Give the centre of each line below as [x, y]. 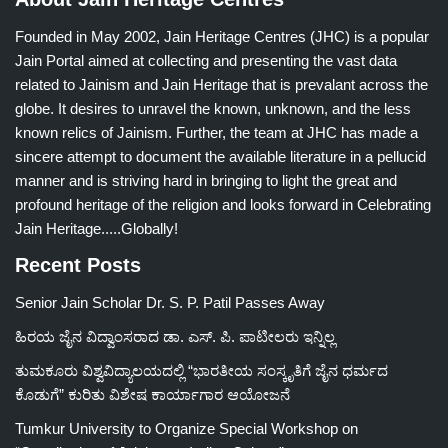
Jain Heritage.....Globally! [96, 228]
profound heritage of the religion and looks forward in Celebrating [223, 204]
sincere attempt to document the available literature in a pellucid [220, 156]
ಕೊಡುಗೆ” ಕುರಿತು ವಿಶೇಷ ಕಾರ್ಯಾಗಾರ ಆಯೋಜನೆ [152, 394]
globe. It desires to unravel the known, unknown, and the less [213, 108]
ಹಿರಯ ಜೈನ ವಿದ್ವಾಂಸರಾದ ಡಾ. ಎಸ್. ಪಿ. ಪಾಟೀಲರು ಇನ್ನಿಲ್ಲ [175, 336]
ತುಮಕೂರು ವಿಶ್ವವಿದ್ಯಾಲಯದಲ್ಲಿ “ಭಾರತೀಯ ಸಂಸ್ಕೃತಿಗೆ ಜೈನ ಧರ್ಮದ [201, 370]
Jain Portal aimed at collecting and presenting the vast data [206, 60]
